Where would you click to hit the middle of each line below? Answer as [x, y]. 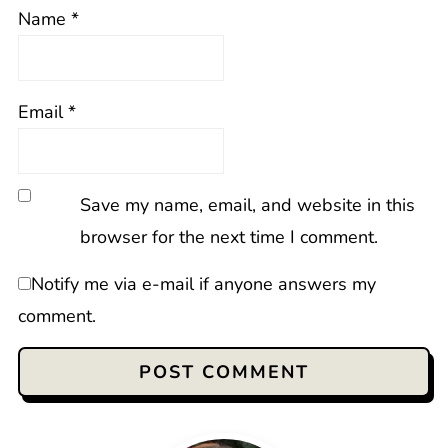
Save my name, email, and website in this [247, 204]
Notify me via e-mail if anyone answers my [203, 283]
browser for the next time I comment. [228, 236]
